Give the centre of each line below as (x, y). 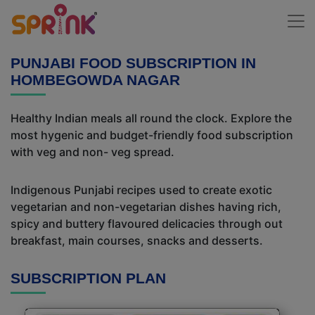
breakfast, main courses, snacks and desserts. (137, 240)
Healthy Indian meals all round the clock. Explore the (151, 118)
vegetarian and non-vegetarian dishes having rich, (146, 207)
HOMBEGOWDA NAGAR (95, 80)
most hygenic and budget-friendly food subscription (152, 135)
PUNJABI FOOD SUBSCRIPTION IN (133, 63)
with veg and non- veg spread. (92, 152)
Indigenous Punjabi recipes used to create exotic (141, 190)
